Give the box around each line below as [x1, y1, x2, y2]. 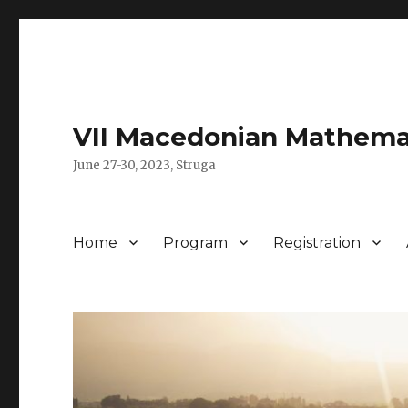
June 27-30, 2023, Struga [73, 158, 217, 173]
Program [163, 233, 229, 251]
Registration [273, 233, 362, 251]
